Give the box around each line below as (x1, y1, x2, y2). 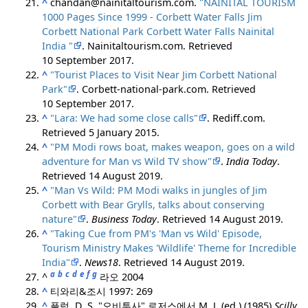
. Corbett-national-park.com (76, 82, 207, 96)
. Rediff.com (207, 111, 263, 125)
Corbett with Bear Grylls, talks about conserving (42, 198, 265, 212)
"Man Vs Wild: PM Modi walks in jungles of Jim (50, 184, 267, 197)
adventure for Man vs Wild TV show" (42, 155, 212, 168)
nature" (42, 212, 78, 226)
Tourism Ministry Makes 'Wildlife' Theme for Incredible (42, 241, 297, 255)
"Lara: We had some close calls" (50, 111, 199, 125)
